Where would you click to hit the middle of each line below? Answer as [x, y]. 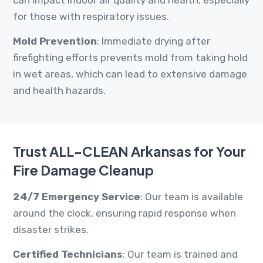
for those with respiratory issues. [91, 17]
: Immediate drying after [154, 41]
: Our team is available [192, 197]
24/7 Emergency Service [77, 197]
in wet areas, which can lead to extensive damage [130, 74]
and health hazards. [59, 91]
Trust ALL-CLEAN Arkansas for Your [129, 151]
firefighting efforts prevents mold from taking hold [130, 58]
